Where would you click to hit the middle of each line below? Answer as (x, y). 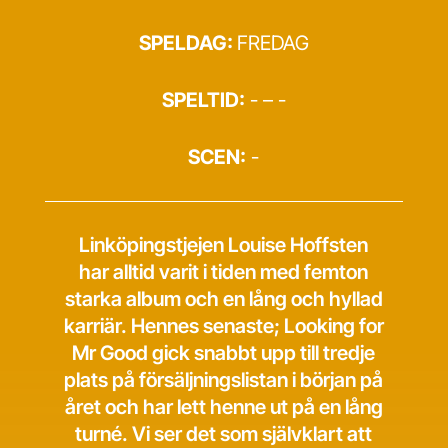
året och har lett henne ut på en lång (223, 407)
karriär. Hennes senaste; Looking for (223, 326)
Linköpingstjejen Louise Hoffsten (224, 245)
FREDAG (272, 43)
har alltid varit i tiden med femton (224, 272)
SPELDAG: (187, 43)
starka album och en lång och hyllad (223, 299)
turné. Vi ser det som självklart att (224, 434)
